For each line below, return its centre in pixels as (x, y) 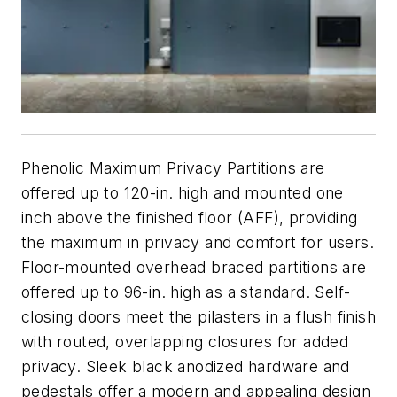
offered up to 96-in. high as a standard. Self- (186, 292)
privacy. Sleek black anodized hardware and (186, 366)
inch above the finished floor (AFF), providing (190, 217)
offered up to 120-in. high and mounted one (183, 192)
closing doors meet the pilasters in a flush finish (198, 316)
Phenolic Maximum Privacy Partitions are (173, 167)
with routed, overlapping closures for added (185, 341)
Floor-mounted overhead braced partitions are (194, 267)
